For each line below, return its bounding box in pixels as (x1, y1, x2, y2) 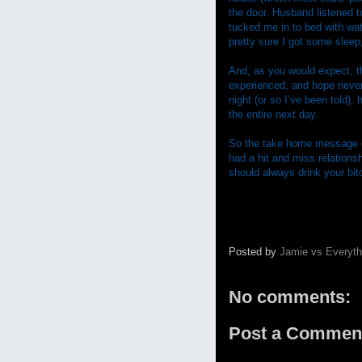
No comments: (229, 286, 351, 307)
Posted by (229, 245, 280, 258)
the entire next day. (229, 107, 318, 120)
